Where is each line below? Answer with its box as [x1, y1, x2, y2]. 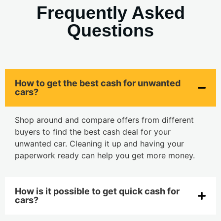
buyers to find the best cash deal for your [15, 127, 171, 137]
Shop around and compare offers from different [15, 115, 194, 125]
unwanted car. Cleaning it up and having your [15, 139, 184, 149]
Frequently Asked [36, 2, 185, 23]
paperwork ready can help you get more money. [15, 150, 197, 161]
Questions [67, 20, 154, 41]
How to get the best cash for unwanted [15, 78, 181, 89]
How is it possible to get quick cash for [15, 186, 180, 197]
